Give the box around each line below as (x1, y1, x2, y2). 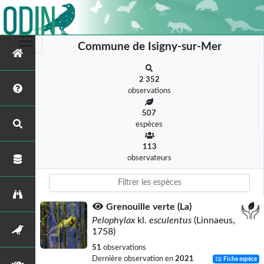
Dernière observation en (92, 255, 175, 262)
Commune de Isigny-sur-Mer (77, 41, 222, 52)
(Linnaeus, (192, 216, 235, 225)
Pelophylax (92, 216, 137, 225)
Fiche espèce (222, 256, 258, 262)
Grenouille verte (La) (106, 202, 192, 212)
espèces (136, 121, 163, 128)
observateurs (127, 154, 171, 161)
